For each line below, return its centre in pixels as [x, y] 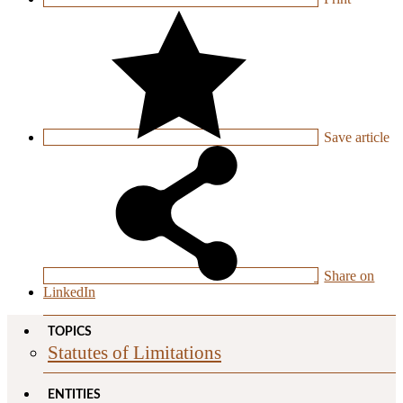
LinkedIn [69, 292]
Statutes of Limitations [134, 353]
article [371, 138]
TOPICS [70, 332]
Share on [349, 276]
